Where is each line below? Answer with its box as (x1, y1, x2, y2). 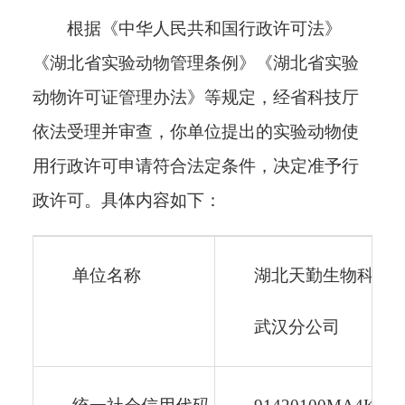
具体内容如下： (101, 191, 221, 210)
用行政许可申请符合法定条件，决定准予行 (33, 156, 359, 175)
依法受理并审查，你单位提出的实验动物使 (33, 122, 359, 141)
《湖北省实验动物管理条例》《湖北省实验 (33, 53, 359, 72)
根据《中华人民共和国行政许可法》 (67, 19, 342, 38)
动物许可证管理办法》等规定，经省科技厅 (33, 88, 359, 107)
